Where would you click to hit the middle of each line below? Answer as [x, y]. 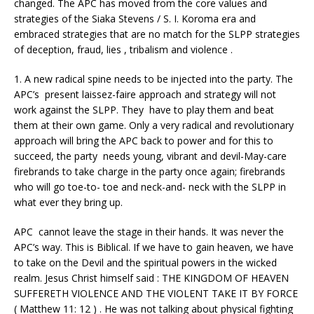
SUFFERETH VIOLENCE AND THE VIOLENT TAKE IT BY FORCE [156, 294]
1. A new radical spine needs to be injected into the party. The [153, 79]
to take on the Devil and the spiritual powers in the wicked [145, 263]
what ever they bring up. [68, 203]
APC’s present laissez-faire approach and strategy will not [145, 95]
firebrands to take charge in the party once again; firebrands [150, 172]
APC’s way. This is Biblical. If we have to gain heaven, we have [154, 247]
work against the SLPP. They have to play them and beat [144, 110]
